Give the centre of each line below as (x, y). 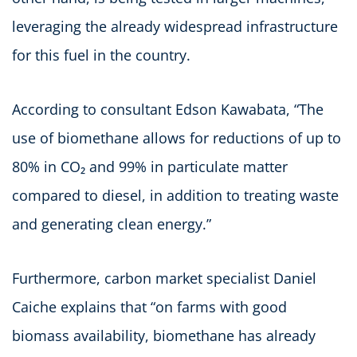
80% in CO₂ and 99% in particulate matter (150, 166)
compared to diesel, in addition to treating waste (175, 195)
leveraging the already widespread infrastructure (175, 26)
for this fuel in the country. (101, 55)
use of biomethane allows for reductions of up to (177, 137)
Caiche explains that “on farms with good (149, 306)
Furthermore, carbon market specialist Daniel (164, 278)
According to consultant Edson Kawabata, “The (168, 109)
